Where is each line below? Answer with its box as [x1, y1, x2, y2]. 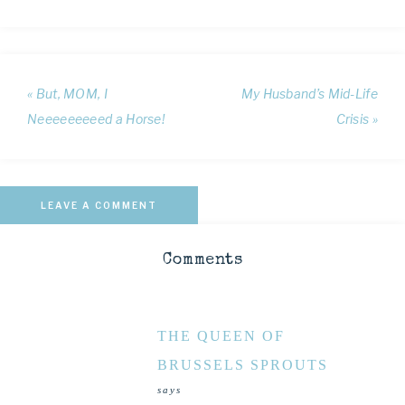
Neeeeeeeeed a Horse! [27, 110, 165, 127]
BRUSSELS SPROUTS [157, 356, 328, 372]
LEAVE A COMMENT [41, 199, 157, 211]
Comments [163, 251, 242, 268]
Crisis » [335, 110, 378, 127]
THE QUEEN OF [157, 327, 285, 344]
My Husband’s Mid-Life [240, 85, 378, 101]
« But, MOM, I [27, 85, 108, 101]
